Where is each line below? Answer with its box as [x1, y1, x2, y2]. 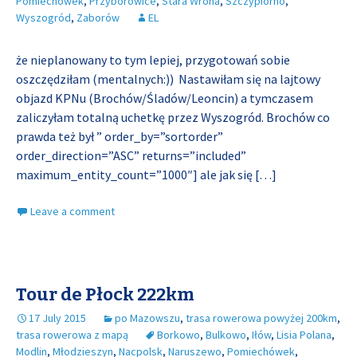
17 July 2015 [29, 311, 86, 325]
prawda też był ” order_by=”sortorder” [16, 128, 223, 144]
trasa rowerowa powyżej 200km [186, 311, 337, 325]
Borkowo [157, 328, 200, 342]
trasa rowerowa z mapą [16, 328, 128, 342]
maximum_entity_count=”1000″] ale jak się [16, 167, 255, 182]
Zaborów [76, 10, 120, 25]
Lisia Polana [277, 328, 331, 342]
